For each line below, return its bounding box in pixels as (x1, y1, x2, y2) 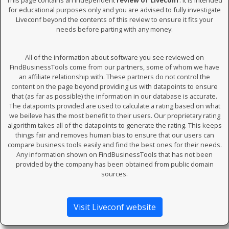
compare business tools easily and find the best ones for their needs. (7, 140, 222, 149)
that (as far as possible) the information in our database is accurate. (12, 91, 217, 101)
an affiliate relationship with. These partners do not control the (19, 72, 210, 81)
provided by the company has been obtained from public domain (15, 159, 214, 169)
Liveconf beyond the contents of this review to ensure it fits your (16, 15, 213, 24)
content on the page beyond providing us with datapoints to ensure (11, 82, 218, 91)
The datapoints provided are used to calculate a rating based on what (9, 101, 220, 110)
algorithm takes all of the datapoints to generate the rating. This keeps (7, 121, 222, 130)
